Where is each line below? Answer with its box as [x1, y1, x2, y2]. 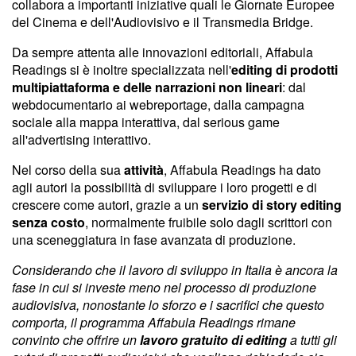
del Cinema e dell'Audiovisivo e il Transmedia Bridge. [12, 12, 316, 31]
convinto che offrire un [12, 330, 140, 349]
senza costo [12, 212, 85, 231]
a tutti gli [287, 330, 337, 349]
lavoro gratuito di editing [140, 330, 287, 349]
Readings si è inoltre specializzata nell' [12, 60, 231, 79]
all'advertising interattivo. [12, 130, 154, 149]
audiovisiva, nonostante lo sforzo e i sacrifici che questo [12, 295, 324, 314]
